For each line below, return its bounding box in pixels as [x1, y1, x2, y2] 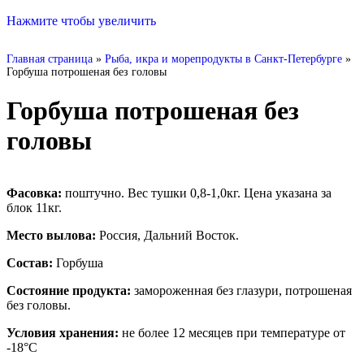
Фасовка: [6, 186, 62, 201]
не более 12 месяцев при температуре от [122, 326, 345, 340]
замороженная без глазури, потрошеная [131, 284, 352, 298]
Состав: [6, 256, 53, 271]
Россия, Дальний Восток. [96, 228, 239, 243]
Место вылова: [6, 228, 96, 243]
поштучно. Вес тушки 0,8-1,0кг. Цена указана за [62, 186, 331, 201]
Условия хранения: [6, 326, 122, 340]
